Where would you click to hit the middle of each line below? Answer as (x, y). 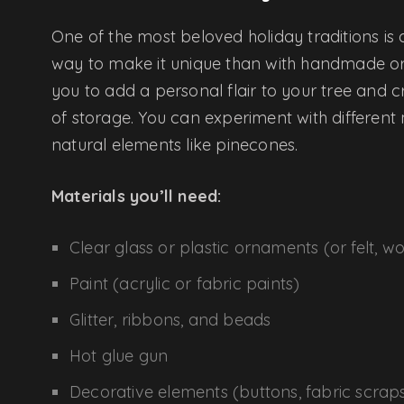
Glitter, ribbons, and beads (170, 319)
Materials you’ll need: (137, 196)
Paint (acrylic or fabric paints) (185, 283)
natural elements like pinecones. (175, 144)
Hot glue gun (119, 355)
